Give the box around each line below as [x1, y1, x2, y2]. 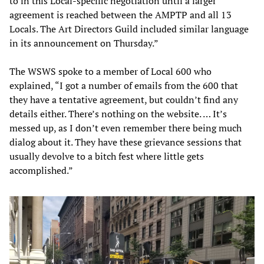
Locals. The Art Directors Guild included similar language [9, 22, 249, 36]
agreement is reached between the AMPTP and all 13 [9, 8, 232, 22]
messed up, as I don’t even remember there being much [9, 121, 242, 135]
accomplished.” [9, 164, 73, 177]
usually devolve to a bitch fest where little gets [9, 150, 204, 163]
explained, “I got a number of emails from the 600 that [9, 79, 238, 93]
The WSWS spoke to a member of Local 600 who [9, 65, 212, 78]
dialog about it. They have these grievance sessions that [9, 136, 242, 149]
